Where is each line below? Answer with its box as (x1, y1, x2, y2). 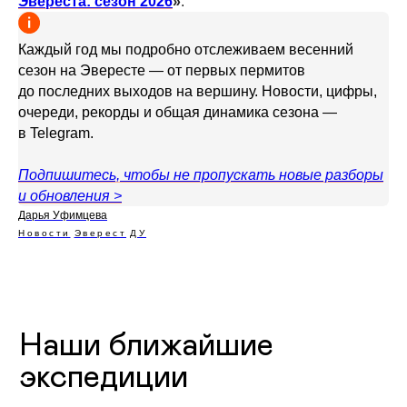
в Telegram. (18, 125, 94, 141)
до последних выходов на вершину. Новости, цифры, (18, 84, 377, 99)
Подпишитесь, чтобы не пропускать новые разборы (18, 167, 383, 183)
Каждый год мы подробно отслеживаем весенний (18, 42, 353, 57)
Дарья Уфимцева (18, 209, 107, 222)
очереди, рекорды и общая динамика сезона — (18, 104, 337, 120)
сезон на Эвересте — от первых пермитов (18, 63, 305, 78)
